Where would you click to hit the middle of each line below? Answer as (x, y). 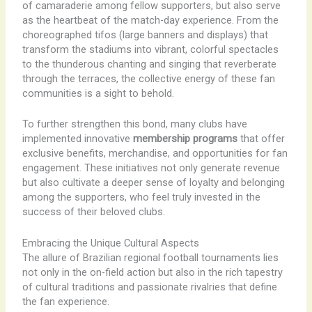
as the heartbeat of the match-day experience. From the (150, 20)
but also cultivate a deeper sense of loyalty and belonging (153, 183)
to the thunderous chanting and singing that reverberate (149, 64)
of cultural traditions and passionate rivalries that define (149, 287)
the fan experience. (65, 301)
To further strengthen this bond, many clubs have (134, 124)
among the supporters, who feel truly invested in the (141, 197)
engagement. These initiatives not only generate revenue (151, 168)
